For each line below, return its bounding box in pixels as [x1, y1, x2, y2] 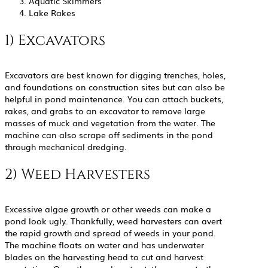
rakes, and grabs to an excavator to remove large [5, 105, 205, 117]
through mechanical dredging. [5, 141, 127, 153]
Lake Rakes [29, 7, 75, 19]
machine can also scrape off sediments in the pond [5, 129, 213, 141]
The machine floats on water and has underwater [5, 239, 204, 251]
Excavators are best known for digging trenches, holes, [5, 69, 226, 81]
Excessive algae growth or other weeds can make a [5, 203, 211, 215]
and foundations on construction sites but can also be [5, 81, 225, 93]
